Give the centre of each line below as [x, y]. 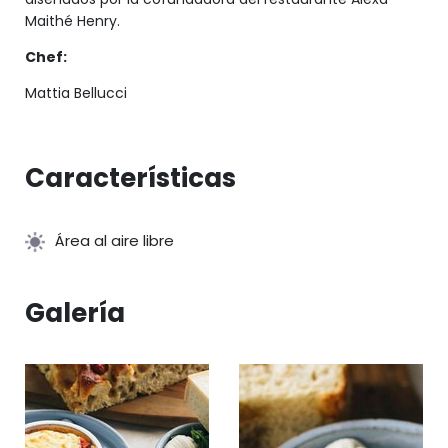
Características [130, 178]
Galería [75, 313]
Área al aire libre [114, 240]
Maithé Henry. [72, 21]
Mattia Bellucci [76, 93]
